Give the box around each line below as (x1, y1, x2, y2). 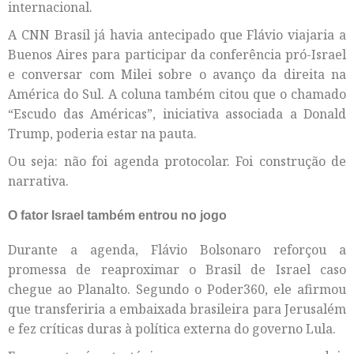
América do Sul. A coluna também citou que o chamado (8, 85, 346, 103)
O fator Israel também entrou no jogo (8, 209, 227, 223)
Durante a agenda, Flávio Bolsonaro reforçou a (8, 241, 346, 259)
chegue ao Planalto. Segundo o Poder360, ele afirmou (8, 281, 346, 299)
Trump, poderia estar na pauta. (8, 124, 197, 142)
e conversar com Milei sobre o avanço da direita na (8, 65, 346, 83)
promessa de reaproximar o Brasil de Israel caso (8, 261, 346, 279)
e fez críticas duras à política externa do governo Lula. (8, 320, 336, 338)
